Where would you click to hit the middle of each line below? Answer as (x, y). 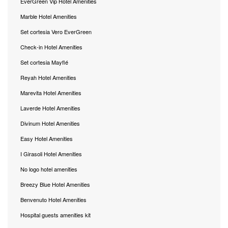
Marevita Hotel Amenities (51, 93)
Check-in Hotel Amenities (51, 47)
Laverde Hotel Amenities (50, 108)
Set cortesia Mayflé (44, 62)
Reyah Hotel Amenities (48, 78)
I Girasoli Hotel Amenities (51, 154)
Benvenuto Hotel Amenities (53, 200)
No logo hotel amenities (49, 169)
